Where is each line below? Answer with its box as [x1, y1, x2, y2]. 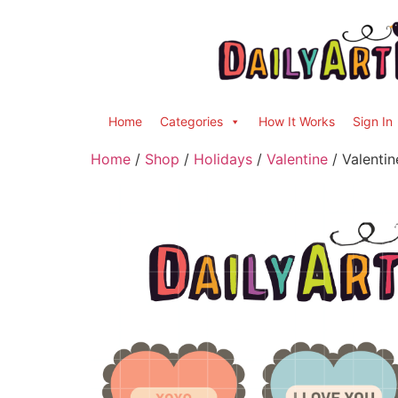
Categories [160, 114, 223, 129]
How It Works [259, 114, 335, 129]
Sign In [353, 114, 393, 129]
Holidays [194, 150, 252, 168]
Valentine [267, 150, 328, 168]
